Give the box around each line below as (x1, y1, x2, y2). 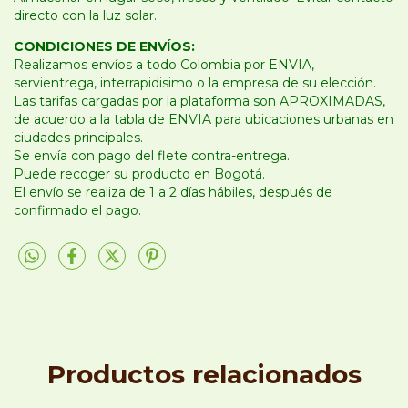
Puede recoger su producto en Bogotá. (14, 166, 265, 183)
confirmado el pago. (14, 202, 141, 219)
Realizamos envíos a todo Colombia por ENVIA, (14, 56, 314, 74)
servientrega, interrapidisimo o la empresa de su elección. (14, 75, 376, 92)
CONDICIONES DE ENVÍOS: (14, 38, 195, 56)
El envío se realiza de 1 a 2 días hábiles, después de (14, 184, 332, 201)
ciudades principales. (14, 129, 143, 147)
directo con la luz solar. (14, 7, 157, 25)
